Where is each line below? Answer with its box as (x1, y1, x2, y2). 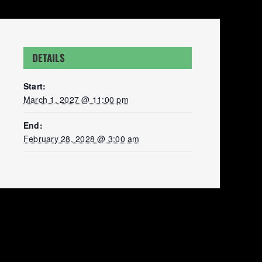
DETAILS (32, 50, 65, 65)
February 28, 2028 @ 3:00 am (23, 133, 140, 144)
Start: (23, 80, 46, 92)
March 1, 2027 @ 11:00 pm (23, 94, 129, 105)
